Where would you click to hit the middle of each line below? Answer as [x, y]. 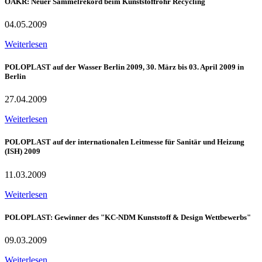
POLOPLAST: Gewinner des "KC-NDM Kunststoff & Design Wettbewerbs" [128, 217]
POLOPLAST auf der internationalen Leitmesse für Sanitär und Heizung [125, 142]
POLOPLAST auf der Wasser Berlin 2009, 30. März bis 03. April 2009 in [124, 67]
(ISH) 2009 [23, 151]
